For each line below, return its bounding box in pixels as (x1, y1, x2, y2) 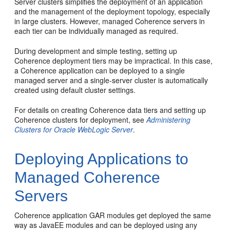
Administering (146, 114, 191, 125)
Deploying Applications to (14, 150, 189, 167)
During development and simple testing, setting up (14, 46, 178, 56)
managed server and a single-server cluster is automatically (14, 75, 208, 85)
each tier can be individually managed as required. (14, 26, 179, 36)
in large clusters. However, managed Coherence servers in (14, 16, 205, 26)
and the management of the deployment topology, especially (14, 6, 210, 16)
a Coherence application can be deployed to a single (14, 65, 185, 75)
